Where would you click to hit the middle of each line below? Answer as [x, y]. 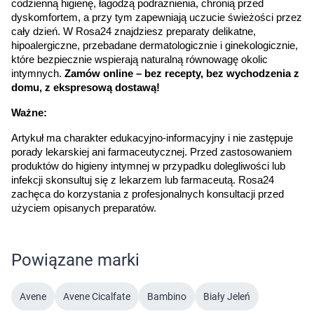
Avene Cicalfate [97, 296]
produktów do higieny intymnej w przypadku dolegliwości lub [148, 166]
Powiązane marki [75, 260]
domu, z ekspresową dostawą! [86, 88]
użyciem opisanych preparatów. [84, 208]
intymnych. [38, 74]
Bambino [167, 296]
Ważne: [29, 113]
